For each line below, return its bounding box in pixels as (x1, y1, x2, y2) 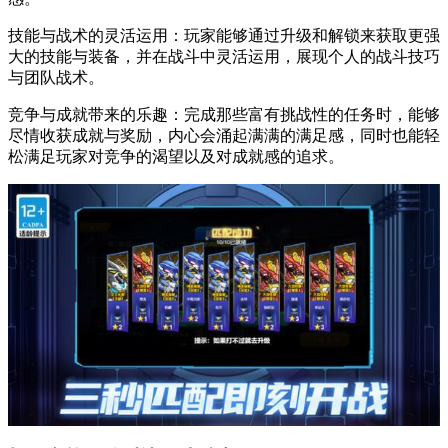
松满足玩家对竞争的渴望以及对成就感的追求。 (8, 148, 344, 166)
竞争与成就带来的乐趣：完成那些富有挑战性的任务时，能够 (8, 106, 440, 124)
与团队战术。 (8, 69, 104, 87)
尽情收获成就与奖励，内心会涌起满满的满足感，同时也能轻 (8, 127, 440, 145)
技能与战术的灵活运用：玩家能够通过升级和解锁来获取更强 (8, 27, 440, 45)
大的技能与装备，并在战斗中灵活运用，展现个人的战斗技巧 (8, 48, 440, 66)
